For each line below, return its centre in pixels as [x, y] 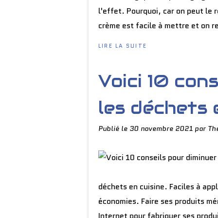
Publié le [114, 128]
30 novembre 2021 [162, 128]
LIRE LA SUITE [123, 46]
